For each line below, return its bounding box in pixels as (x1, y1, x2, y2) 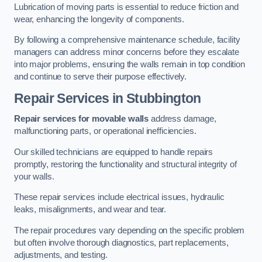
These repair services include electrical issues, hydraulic (14, 192, 225, 202)
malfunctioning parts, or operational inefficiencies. (14, 126, 199, 136)
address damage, (149, 114, 216, 124)
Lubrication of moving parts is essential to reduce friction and (14, 2, 239, 12)
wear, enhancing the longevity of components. (14, 14, 184, 24)
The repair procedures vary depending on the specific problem (14, 225, 245, 235)
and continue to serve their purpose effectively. (14, 72, 187, 82)
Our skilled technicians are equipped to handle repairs (14, 147, 213, 157)
